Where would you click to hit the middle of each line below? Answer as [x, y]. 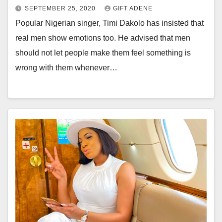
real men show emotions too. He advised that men [103, 38]
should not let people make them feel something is [103, 53]
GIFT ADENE [133, 8]
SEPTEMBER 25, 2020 [61, 8]
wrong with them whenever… [66, 67]
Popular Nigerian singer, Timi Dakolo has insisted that [110, 23]
